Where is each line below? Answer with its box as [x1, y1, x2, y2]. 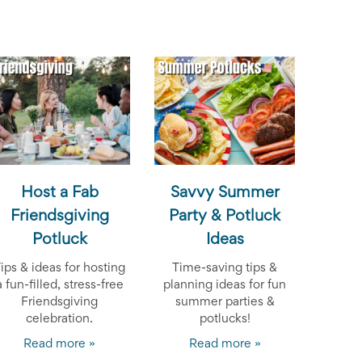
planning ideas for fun [163, 280, 287, 292]
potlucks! [199, 314, 250, 326]
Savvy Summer [170, 186, 280, 201]
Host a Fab [20, 186, 99, 201]
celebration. [26, 314, 94, 326]
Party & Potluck [169, 209, 281, 225]
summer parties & [175, 297, 275, 309]
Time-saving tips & [172, 263, 278, 275]
